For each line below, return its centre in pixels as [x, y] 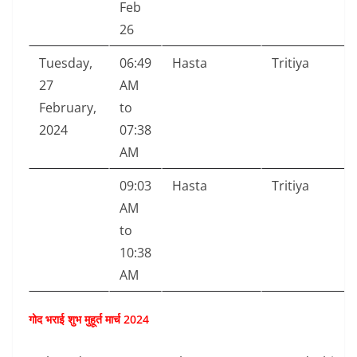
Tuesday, [66, 63]
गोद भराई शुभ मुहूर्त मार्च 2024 [89, 320]
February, [68, 108]
